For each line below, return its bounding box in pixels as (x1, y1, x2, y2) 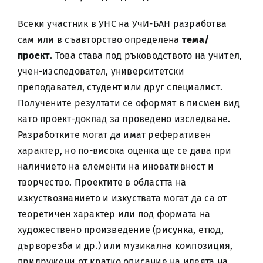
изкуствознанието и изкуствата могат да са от (17, 193, 227, 204)
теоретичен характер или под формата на (17, 208, 211, 220)
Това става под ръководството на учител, (52, 50, 242, 61)
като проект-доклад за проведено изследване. (17, 113, 231, 124)
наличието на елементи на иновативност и (17, 161, 214, 172)
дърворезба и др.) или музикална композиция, (17, 240, 233, 251)
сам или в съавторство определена (17, 34, 182, 45)
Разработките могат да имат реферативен (17, 129, 211, 140)
